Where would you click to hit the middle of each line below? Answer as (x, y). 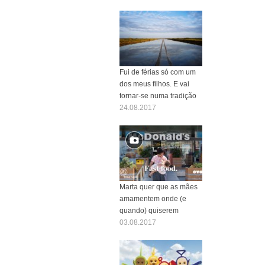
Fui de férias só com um (158, 72)
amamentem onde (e (153, 198)
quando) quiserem (149, 210)
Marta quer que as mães (159, 187)
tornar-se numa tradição (158, 96)
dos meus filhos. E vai (154, 84)
